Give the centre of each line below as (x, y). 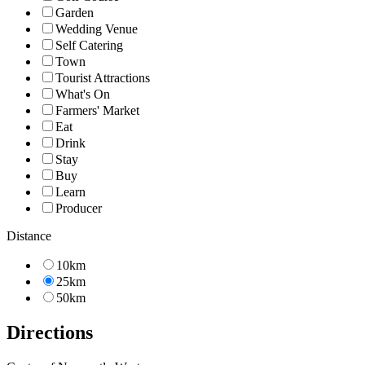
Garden (75, 12)
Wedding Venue (97, 29)
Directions (50, 332)
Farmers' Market (97, 110)
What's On (83, 94)
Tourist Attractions (103, 77)
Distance (29, 235)
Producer (79, 208)
